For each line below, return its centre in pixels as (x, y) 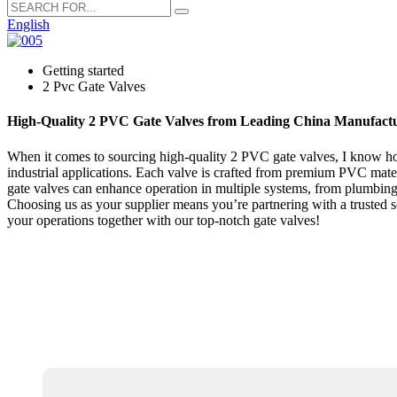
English (28, 24)
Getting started (83, 70)
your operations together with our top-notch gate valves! (163, 220)
